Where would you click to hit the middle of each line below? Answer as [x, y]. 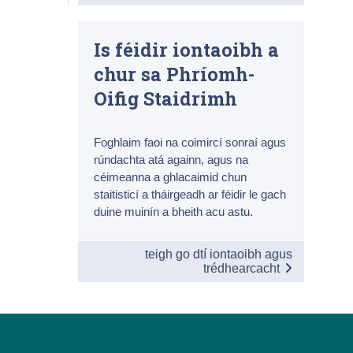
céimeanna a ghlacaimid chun [171, 176]
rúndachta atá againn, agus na [171, 159]
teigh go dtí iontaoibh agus [218, 254]
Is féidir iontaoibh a [187, 49]
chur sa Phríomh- [175, 73]
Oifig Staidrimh [166, 98]
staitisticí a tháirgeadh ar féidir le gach [190, 194]
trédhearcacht [241, 268]
